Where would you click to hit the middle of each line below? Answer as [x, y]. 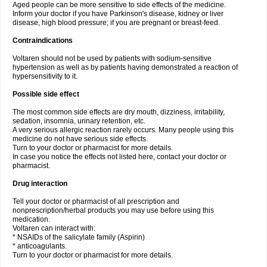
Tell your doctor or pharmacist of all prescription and [96, 201]
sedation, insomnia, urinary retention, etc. [79, 121]
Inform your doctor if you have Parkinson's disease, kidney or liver [118, 14]
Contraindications [43, 41]
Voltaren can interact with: [54, 228]
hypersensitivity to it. [45, 76]
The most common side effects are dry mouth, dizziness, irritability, [119, 112]
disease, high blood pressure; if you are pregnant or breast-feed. [116, 23]
